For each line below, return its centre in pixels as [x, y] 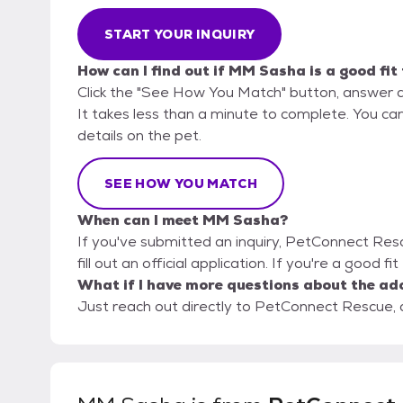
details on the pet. [139, 136]
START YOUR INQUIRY [180, 35]
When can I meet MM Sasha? [183, 220]
